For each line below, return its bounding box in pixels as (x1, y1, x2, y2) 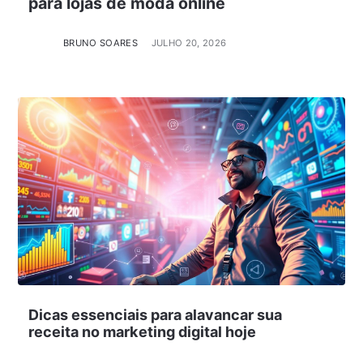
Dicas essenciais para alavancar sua (28, 305, 282, 323)
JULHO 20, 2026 (151, 36, 227, 49)
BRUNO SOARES (62, 36, 139, 49)
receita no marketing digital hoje (28, 322, 256, 340)
